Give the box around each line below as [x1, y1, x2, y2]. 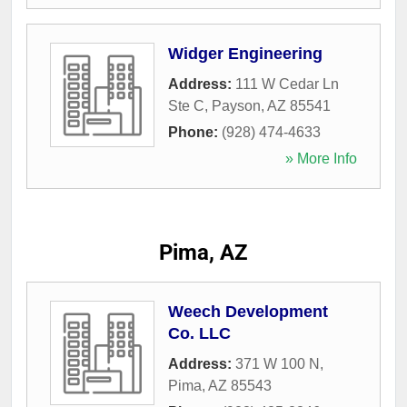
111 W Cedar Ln [235, 75, 339, 92]
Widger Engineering [168, 44, 323, 63]
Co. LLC [168, 323, 231, 342]
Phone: [168, 124, 222, 140]
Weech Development [168, 302, 328, 321]
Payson [212, 97, 261, 114]
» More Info [285, 150, 357, 166]
